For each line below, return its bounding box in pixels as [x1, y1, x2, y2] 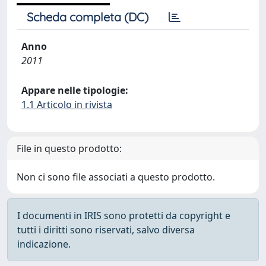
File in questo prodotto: [17, 142, 122, 155]
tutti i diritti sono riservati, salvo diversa [17, 223, 195, 236]
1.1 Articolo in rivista [21, 98, 112, 111]
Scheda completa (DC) [27, 9, 148, 24]
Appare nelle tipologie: [21, 84, 128, 97]
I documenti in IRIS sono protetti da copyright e [17, 209, 230, 222]
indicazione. [17, 237, 71, 251]
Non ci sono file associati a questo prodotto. [17, 170, 215, 183]
